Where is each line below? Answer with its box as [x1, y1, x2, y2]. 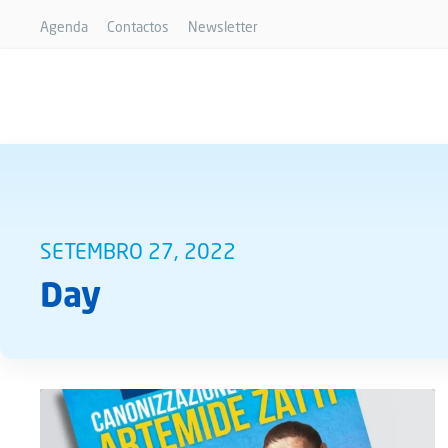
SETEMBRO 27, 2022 [40, 238, 236, 264]
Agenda [40, 18, 88, 35]
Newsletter [188, 18, 258, 35]
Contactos [107, 18, 169, 35]
